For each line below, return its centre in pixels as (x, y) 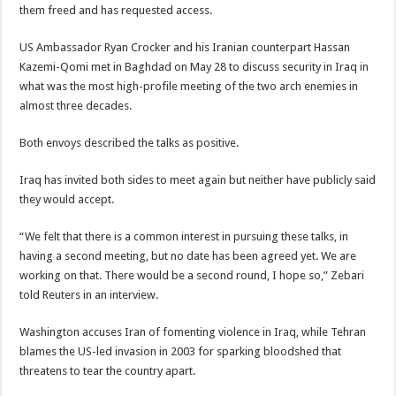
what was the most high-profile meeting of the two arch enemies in (189, 86)
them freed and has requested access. (116, 10)
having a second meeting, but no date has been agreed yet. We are (188, 256)
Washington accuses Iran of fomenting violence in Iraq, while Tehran (193, 332)
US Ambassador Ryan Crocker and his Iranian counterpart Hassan (185, 47)
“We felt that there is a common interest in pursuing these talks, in (184, 236)
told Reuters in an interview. (89, 295)
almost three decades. (76, 106)
